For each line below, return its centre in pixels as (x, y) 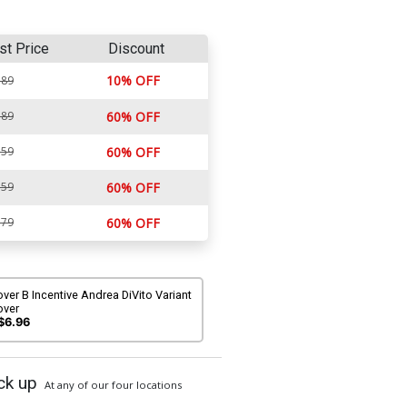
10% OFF (133, 80)
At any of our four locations (113, 384)
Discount (136, 48)
